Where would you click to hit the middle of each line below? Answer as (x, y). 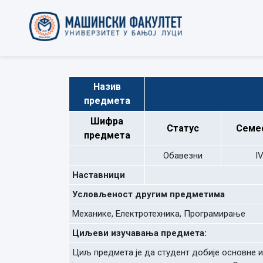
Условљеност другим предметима (149, 194)
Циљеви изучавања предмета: (139, 233)
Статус (183, 128)
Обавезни (183, 156)
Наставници (99, 175)
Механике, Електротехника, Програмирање (159, 214)
